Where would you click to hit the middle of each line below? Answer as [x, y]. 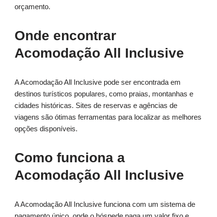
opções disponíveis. [46, 129]
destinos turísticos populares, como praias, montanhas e [104, 94]
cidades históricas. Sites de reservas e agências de [96, 106]
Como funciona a [70, 158]
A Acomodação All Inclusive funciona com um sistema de [105, 204]
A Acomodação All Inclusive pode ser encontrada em [98, 82]
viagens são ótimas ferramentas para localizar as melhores [108, 117]
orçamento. [32, 7]
